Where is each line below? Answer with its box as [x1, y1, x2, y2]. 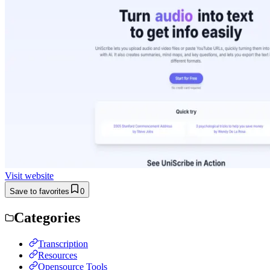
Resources [38, 250, 77, 260]
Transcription [38, 238, 88, 249]
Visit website [5, 170, 54, 181]
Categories [14, 209, 80, 225]
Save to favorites [10, 186, 69, 196]
